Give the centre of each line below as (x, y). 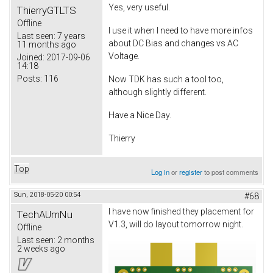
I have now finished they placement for (181, 212)
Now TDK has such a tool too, (166, 79)
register (191, 172)
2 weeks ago (41, 249)
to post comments (231, 172)
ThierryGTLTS (47, 11)
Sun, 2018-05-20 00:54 (47, 195)
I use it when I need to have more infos (181, 31)
